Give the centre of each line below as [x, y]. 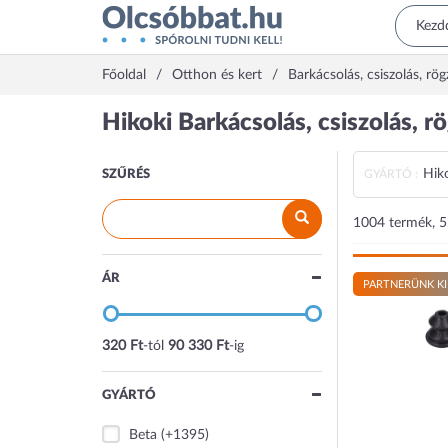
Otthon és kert [217, 75]
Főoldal [124, 75]
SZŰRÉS [126, 174]
